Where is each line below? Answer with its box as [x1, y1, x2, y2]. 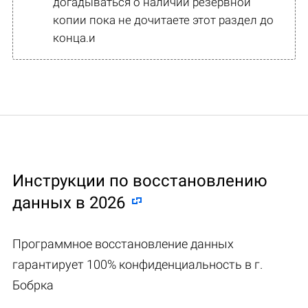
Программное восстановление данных [12, 236, 234, 251]
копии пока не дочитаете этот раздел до [53, 12, 274, 27]
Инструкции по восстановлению [12, 170, 267, 190]
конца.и [53, 30, 96, 45]
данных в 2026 [12, 192, 125, 212]
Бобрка [12, 277, 54, 292]
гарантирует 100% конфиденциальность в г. [12, 256, 263, 272]
